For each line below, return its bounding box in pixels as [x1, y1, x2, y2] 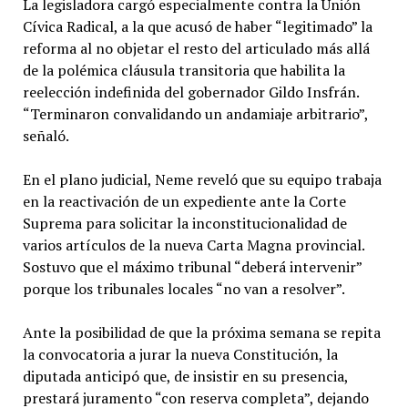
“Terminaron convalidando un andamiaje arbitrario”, [22, 103, 368, 124]
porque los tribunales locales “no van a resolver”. [22, 278, 345, 299]
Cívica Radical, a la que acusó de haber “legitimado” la [22, 15, 372, 36]
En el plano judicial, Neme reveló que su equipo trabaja [22, 168, 382, 189]
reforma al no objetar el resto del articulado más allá [22, 37, 370, 58]
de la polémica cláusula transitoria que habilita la [22, 59, 345, 80]
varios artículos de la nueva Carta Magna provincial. [22, 234, 364, 255]
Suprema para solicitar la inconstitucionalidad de [22, 212, 347, 233]
